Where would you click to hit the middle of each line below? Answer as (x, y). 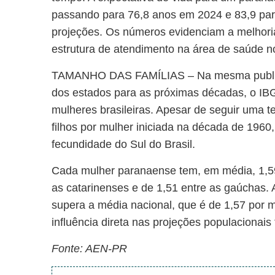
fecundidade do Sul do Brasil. (124, 144)
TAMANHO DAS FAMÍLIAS (118, 76)
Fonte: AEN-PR (90, 249)
